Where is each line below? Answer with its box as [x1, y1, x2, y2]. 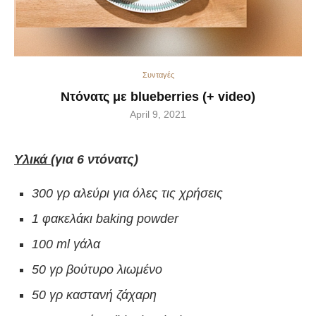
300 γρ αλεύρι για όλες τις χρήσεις [32, 186, 223, 200]
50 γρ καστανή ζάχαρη [32, 288, 157, 302]
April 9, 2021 [130, 109, 186, 120]
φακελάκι [42, 212, 96, 226]
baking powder [96, 212, 178, 226]
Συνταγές [142, 71, 174, 79]
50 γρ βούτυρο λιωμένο [32, 262, 162, 276]
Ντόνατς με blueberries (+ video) [61, 90, 255, 104]
